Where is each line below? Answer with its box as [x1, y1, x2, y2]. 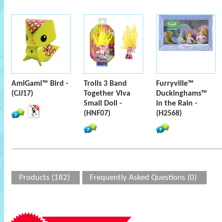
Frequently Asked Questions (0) [90, 173, 197, 182]
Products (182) [19, 173, 70, 182]
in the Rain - [156, 100, 197, 108]
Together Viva [84, 90, 130, 98]
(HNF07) [84, 110, 111, 117]
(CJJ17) [11, 90, 33, 98]
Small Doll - [84, 100, 122, 108]
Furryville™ [156, 80, 194, 88]
